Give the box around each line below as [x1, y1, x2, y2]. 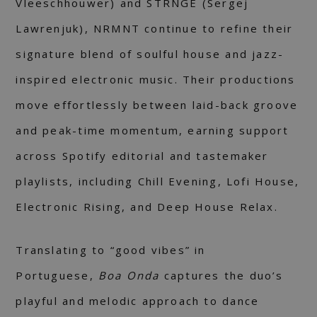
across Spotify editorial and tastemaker [16, 149, 269, 163]
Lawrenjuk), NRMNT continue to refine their [16, 21, 294, 36]
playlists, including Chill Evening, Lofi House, [16, 174, 300, 189]
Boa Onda [98, 268, 160, 283]
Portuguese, [16, 268, 98, 283]
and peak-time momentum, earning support [16, 123, 289, 138]
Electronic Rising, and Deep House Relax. [16, 200, 278, 214]
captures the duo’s [159, 268, 284, 283]
